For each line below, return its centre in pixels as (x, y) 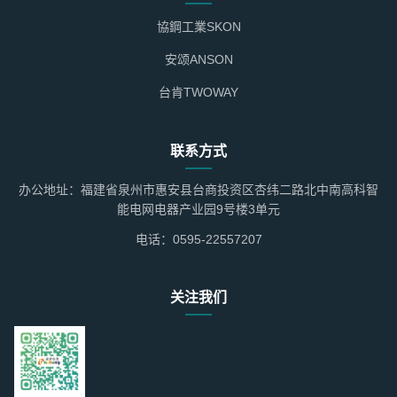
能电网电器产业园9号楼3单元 (198, 209)
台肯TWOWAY (198, 92)
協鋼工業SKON (198, 27)
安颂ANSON (198, 59)
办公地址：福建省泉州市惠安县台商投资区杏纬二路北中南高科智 (198, 190)
